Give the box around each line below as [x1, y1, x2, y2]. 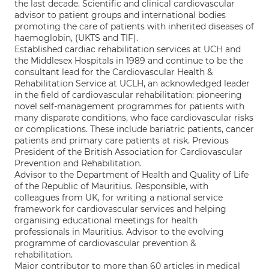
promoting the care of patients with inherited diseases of [14, 21, 254, 32]
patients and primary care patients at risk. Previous [14, 135, 229, 146]
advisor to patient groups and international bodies [14, 10, 226, 20]
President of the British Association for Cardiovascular [14, 147, 243, 157]
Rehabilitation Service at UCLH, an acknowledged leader [14, 78, 250, 89]
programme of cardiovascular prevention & [14, 238, 196, 249]
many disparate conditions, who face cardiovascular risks [14, 112, 253, 123]
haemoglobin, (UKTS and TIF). [14, 32, 138, 43]
